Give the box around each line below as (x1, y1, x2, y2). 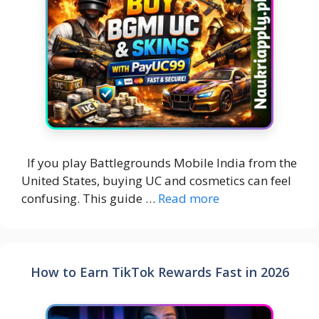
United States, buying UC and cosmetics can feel (21, 172, 291, 189)
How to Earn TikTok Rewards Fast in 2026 (30, 263, 289, 281)
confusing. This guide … (21, 189, 158, 206)
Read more (158, 189, 219, 206)
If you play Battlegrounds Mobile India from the (21, 154, 297, 171)
